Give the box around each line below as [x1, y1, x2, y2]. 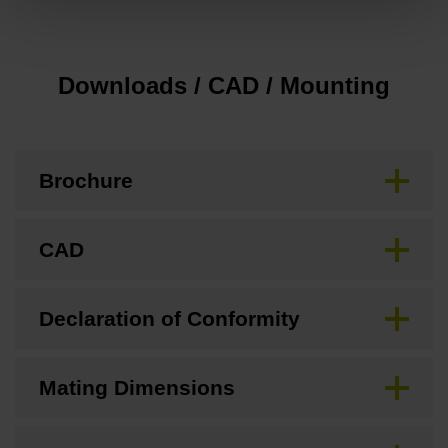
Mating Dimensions [39, 376, 235, 400]
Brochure [39, 169, 133, 193]
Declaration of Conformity [39, 307, 300, 331]
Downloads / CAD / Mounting [58, 72, 390, 100]
